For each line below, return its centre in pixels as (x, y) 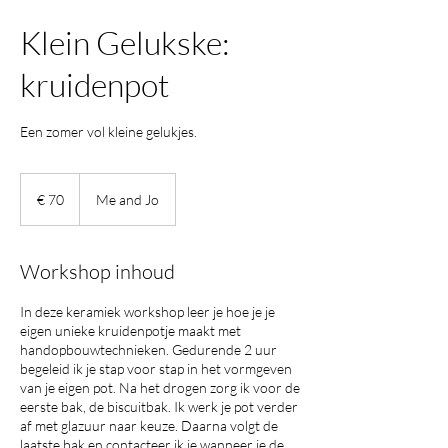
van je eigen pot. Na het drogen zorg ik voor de (160, 387)
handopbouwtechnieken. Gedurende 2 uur (148, 349)
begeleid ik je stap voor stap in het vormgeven (156, 368)
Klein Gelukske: (125, 42)
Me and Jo (127, 199)
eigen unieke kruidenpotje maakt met (130, 330)
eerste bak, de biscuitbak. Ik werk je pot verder (159, 406)
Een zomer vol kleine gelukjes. (108, 131)
